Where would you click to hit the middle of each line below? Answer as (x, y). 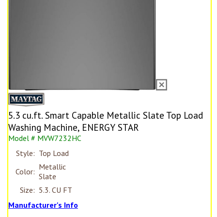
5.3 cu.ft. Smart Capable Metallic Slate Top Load (106, 115)
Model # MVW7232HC (45, 138)
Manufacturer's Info (43, 205)
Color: (25, 172)
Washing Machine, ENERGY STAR (74, 127)
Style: (25, 153)
